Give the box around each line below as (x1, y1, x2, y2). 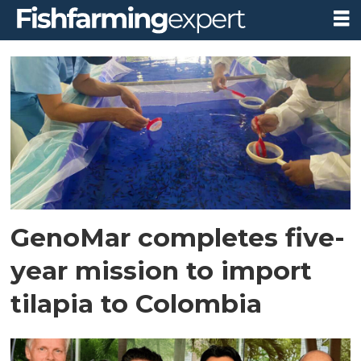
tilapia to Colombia (10, 287, 263, 319)
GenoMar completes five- (10, 221, 346, 253)
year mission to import (10, 254, 313, 286)
